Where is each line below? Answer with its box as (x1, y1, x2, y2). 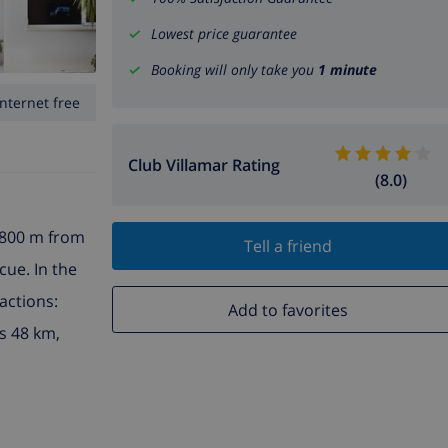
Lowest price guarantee (151, 24, 297, 44)
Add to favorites (227, 298, 348, 321)
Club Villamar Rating (128, 154, 280, 177)
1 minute (318, 60, 377, 80)
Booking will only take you (151, 60, 318, 80)
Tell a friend (243, 235, 332, 258)
